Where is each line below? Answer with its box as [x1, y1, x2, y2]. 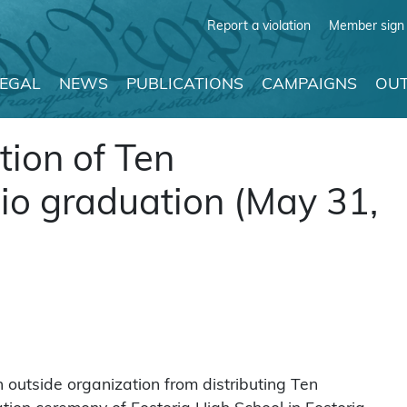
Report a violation [207, 18, 311, 33]
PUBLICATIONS [126, 76, 243, 93]
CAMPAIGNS [262, 76, 357, 93]
